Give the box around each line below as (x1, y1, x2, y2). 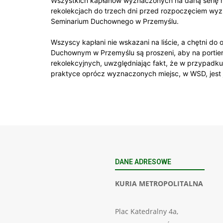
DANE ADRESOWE (115, 157, 171, 166)
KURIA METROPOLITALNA (115, 178, 203, 188)
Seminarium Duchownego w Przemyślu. (51, 16, 179, 25)
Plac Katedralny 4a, (115, 206, 178, 216)
